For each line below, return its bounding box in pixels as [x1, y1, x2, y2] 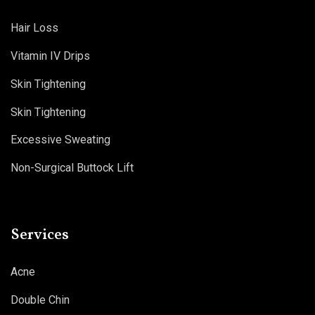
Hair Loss [11, 21, 58, 35]
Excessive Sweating [11, 133, 110, 147]
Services [11, 224, 69, 247]
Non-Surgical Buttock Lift [11, 161, 134, 175]
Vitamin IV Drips [11, 49, 90, 63]
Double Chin [11, 292, 70, 307]
